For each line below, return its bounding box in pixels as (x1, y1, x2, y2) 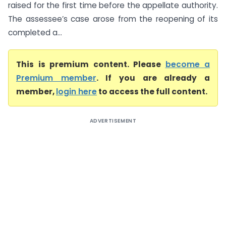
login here (56, 86, 97, 97)
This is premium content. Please (16, 59, 165, 70)
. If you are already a (96, 73, 210, 83)
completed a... (8, 27, 62, 38)
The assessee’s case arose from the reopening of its (8, 14, 218, 24)
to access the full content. (97, 86, 207, 97)
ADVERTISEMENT (89, 117, 137, 125)
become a (165, 59, 210, 70)
